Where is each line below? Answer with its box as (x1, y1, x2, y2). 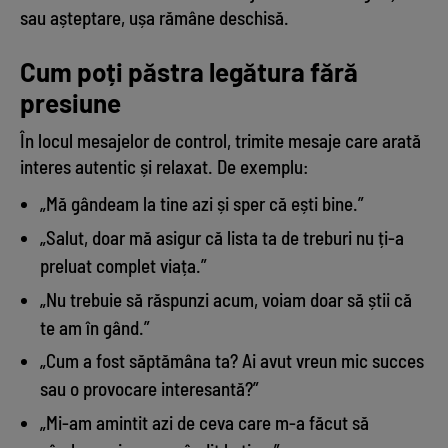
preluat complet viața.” (40, 253, 207, 277)
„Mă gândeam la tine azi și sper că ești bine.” (40, 192, 364, 216)
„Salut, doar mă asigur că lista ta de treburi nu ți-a (40, 225, 404, 249)
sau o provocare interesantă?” (40, 377, 259, 401)
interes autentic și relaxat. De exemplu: (20, 155, 309, 179)
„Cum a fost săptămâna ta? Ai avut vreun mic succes (40, 349, 424, 373)
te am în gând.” (40, 315, 150, 339)
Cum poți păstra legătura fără (20, 56, 358, 88)
